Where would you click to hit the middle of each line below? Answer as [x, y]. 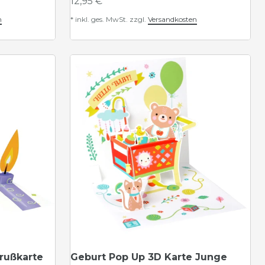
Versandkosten [172, 19]
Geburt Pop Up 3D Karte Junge [149, 257]
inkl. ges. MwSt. [101, 19]
